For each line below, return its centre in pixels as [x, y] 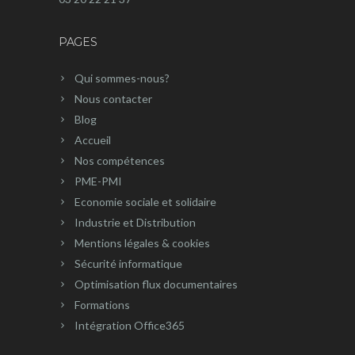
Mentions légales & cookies [142, 243]
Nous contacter [113, 99]
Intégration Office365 [130, 325]
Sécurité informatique [128, 263]
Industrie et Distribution [135, 222]
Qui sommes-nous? [122, 78]
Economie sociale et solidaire [145, 202]
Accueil [93, 140]
